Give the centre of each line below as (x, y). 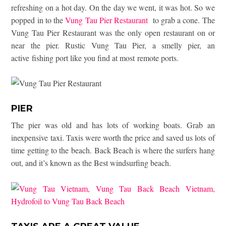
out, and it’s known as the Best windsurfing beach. (91, 163)
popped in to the (38, 20)
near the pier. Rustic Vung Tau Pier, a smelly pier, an (113, 45)
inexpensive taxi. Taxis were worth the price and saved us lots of (113, 138)
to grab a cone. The (181, 20)
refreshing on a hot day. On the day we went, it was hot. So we (113, 8)
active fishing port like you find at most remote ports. (95, 58)
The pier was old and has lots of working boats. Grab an (113, 125)
